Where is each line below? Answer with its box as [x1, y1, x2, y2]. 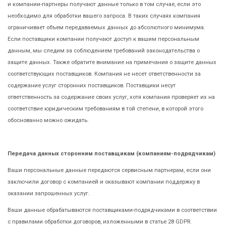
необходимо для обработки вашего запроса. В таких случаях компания [8, 12, 200, 19]
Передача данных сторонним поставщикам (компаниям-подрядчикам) [8, 150, 215, 157]
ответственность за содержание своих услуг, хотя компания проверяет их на [8, 93, 215, 100]
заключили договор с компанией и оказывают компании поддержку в [8, 178, 200, 185]
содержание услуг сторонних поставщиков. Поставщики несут [8, 82, 176, 89]
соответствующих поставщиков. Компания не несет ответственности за [8, 70, 201, 77]
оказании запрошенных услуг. [8, 190, 90, 197]
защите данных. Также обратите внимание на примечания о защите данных [8, 59, 216, 66]
